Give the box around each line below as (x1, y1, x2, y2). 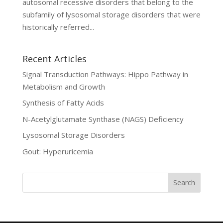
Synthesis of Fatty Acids (22, 98, 104, 108)
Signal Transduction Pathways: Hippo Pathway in (22, 69, 188, 79)
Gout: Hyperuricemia (22, 146, 93, 156)
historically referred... (22, 21, 94, 32)
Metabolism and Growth (22, 81, 105, 92)
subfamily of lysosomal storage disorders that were (22, 9, 201, 19)
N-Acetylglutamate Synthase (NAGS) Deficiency (22, 113, 184, 124)
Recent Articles (22, 52, 87, 65)
